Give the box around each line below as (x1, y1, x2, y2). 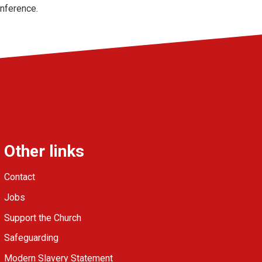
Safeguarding (4, 232, 59, 244)
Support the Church (4, 212, 82, 223)
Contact (4, 171, 36, 182)
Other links (4, 142, 85, 161)
